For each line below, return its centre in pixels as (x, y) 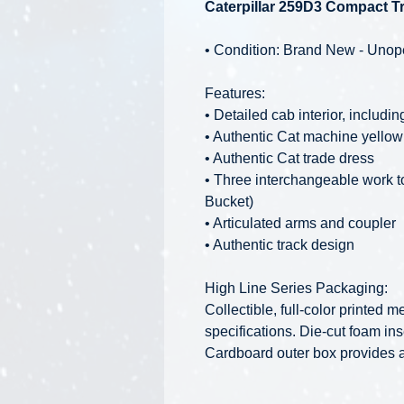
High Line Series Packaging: (296, 288)
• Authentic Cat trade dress (289, 158)
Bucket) (229, 201)
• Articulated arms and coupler (300, 223)
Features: (235, 93)
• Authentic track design (280, 244)
